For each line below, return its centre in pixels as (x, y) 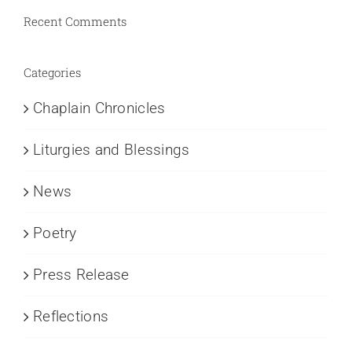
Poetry (55, 233)
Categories (52, 72)
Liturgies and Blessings (112, 149)
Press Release (81, 274)
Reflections (71, 316)
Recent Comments (75, 21)
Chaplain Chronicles (99, 108)
